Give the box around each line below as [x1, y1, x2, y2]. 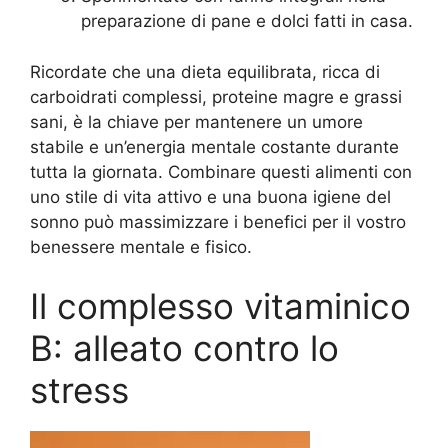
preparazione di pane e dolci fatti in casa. [81, 11, 413, 32]
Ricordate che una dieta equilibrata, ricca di [30, 61, 380, 82]
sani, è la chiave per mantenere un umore [30, 111, 363, 132]
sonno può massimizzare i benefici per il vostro [30, 211, 406, 232]
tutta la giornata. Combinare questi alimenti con [30, 161, 412, 182]
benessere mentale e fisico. [30, 236, 252, 257]
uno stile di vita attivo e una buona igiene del [30, 186, 391, 207]
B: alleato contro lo [30, 327, 339, 370]
